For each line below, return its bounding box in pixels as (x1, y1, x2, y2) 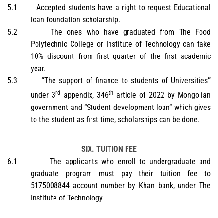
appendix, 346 (60, 91, 109, 100)
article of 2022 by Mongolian (113, 91, 211, 100)
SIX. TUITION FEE (81, 144, 137, 154)
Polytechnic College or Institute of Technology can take (31, 39, 211, 49)
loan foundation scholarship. (31, 15, 120, 24)
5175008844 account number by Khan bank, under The (31, 181, 211, 190)
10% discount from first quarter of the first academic (31, 51, 211, 61)
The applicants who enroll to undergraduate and (50, 156, 211, 166)
